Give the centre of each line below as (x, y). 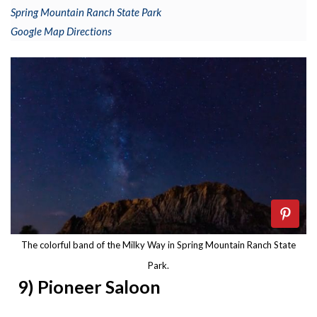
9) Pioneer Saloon (89, 286)
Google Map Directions (61, 31)
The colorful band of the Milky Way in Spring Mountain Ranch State (158, 244)
